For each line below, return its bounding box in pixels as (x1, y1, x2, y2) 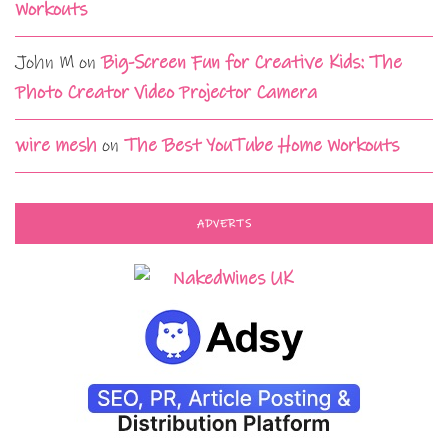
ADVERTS (196, 216, 252, 231)
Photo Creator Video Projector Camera (15, 80, 317, 104)
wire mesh (15, 133, 97, 157)
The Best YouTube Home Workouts (124, 133, 399, 157)
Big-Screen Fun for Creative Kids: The (101, 50, 402, 74)
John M (15, 50, 74, 74)
